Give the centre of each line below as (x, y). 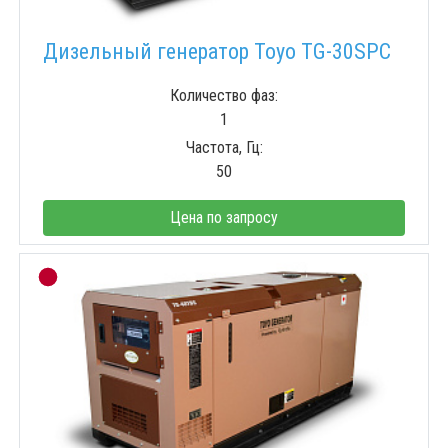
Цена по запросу (224, 218)
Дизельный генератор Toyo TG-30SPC (217, 52)
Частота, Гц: (224, 148)
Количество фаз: (224, 96)
